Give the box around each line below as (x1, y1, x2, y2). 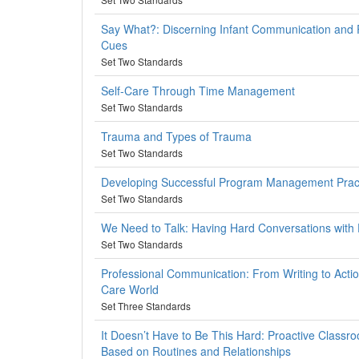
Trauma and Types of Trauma (101, 128, 252, 144)
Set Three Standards (101, 299, 191, 313)
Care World (101, 281, 159, 297)
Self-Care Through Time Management (101, 83, 295, 99)
